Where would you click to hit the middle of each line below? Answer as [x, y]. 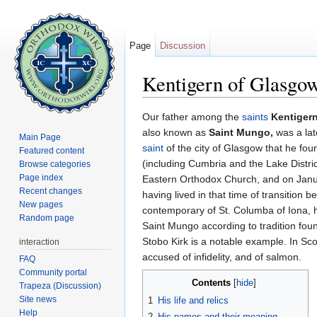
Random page [47, 218]
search [251, 103]
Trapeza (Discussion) [60, 286]
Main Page [40, 137]
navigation [207, 103]
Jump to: [163, 103]
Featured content [52, 150]
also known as [175, 133]
